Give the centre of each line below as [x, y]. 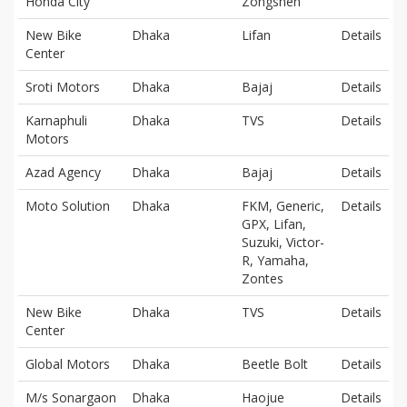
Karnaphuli [56, 120]
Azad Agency [63, 172]
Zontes [263, 278]
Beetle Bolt [275, 363]
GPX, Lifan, [274, 223]
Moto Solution [68, 205]
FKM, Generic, [283, 205]
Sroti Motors [63, 86]
